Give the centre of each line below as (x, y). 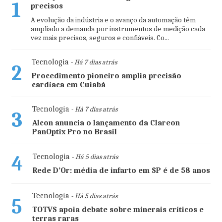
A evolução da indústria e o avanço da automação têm (113, 20)
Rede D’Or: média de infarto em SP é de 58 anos (121, 170)
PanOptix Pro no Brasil (74, 132)
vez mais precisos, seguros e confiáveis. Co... (100, 37)
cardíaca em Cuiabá (68, 84)
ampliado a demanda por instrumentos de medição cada (118, 28)
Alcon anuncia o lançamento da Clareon (106, 123)
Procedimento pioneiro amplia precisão (106, 76)
